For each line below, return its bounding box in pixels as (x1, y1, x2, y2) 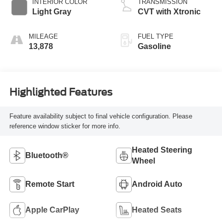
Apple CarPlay (25, 206, 79, 215)
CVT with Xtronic (138, 7, 201, 16)
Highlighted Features (9, 86, 112, 98)
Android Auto (132, 180, 182, 189)
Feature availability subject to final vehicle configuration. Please (9, 112, 192, 120)
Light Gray (32, 7, 71, 16)
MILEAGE (28, 33, 58, 41)
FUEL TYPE (138, 33, 173, 41)
